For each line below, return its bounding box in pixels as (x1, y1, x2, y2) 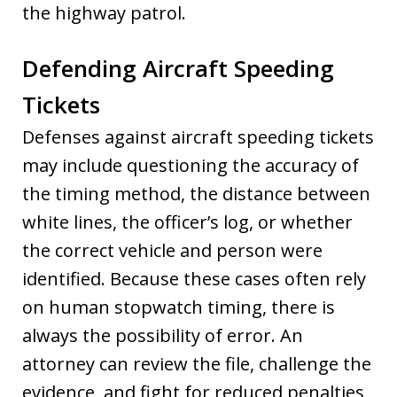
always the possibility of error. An (22, 323, 303, 347)
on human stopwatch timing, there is (22, 294, 335, 319)
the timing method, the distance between (22, 181, 370, 206)
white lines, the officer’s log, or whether (22, 209, 353, 234)
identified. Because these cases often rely (22, 266, 366, 291)
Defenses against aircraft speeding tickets (22, 124, 374, 149)
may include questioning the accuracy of (22, 152, 359, 177)
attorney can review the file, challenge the (22, 351, 371, 376)
